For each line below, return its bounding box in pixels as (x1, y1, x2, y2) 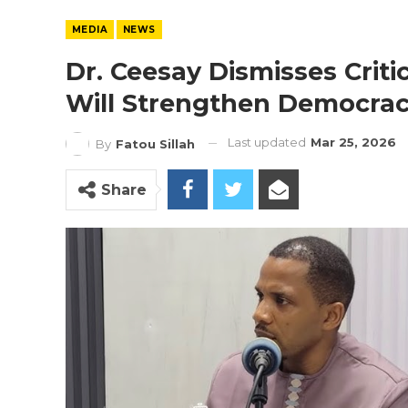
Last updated (228, 135, 309, 149)
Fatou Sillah (116, 136, 195, 151)
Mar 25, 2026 (311, 135, 396, 149)
